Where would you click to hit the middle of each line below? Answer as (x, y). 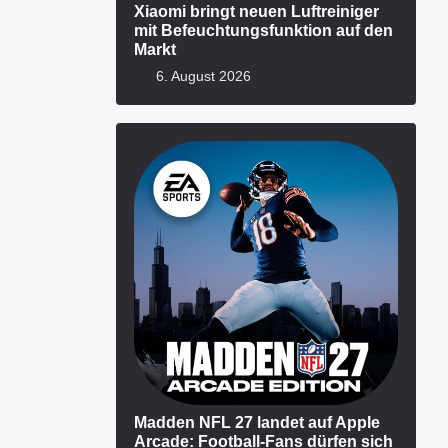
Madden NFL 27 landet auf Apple (257, 422)
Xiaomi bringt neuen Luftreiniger (256, 11)
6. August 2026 (201, 76)
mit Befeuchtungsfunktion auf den (263, 30)
